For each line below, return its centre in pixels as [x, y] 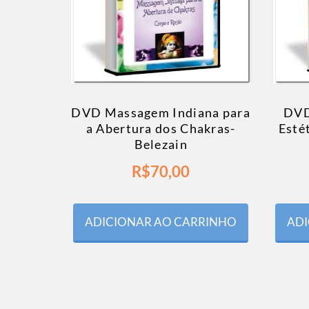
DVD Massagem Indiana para [161, 113]
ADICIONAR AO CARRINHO [161, 222]
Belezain [161, 144]
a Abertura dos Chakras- [161, 129]
